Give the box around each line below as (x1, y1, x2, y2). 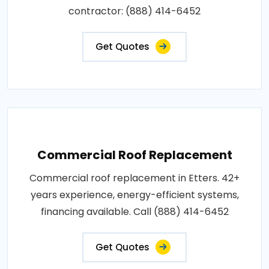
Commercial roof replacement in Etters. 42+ (29, 171, 240, 185)
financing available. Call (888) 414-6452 (40, 204, 229, 219)
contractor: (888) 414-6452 (68, 4, 201, 18)
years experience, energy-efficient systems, (30, 187, 239, 202)
